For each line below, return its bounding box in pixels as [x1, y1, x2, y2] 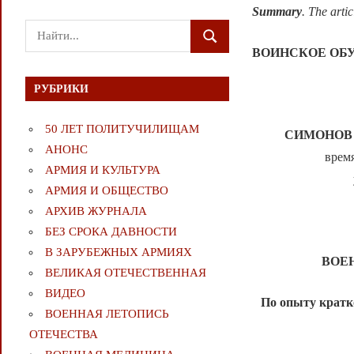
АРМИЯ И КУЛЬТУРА [44, 164, 160, 177]
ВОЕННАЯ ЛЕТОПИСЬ [44, 307, 169, 321]
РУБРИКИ [34, 82, 89, 95]
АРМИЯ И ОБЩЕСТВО [44, 184, 168, 198]
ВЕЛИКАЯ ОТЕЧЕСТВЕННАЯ [44, 266, 206, 280]
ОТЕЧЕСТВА [28, 328, 98, 341]
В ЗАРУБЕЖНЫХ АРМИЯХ [44, 246, 192, 259]
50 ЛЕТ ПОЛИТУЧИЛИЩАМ [44, 122, 199, 136]
